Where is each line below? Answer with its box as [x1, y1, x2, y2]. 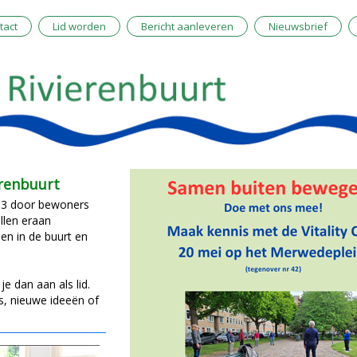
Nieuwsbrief [269, 19, 328, 33]
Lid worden [53, 19, 107, 33]
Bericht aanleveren [141, 19, 234, 33]
